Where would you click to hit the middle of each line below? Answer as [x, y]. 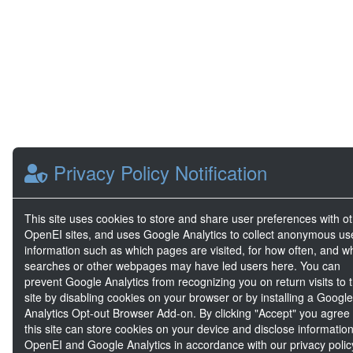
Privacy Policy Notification [158, 172]
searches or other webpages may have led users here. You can [182, 266]
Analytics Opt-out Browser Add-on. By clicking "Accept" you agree [187, 313]
